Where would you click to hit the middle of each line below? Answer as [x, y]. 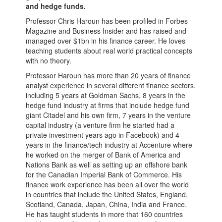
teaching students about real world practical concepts [109, 51]
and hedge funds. [56, 6]
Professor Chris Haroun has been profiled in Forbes [107, 21]
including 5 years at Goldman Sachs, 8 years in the [106, 95]
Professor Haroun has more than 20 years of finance [109, 75]
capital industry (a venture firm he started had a [100, 125]
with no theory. [49, 60]
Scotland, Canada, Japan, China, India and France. [107, 204]
